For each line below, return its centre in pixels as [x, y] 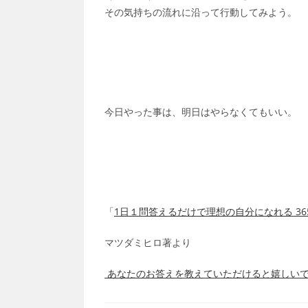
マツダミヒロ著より [148, 242]
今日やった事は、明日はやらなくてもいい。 [201, 112]
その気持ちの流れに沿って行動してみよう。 [201, 12]
